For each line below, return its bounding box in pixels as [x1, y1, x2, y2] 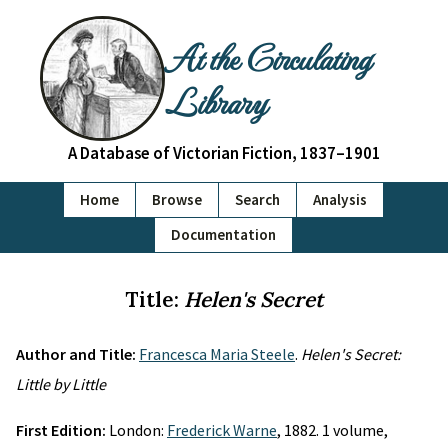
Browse [152, 190, 202, 209]
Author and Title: [16, 344, 139, 364]
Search [235, 190, 280, 209]
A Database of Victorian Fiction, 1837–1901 [67, 142, 381, 164]
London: [109, 420, 167, 440]
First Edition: [16, 420, 109, 440]
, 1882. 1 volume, [277, 420, 388, 440]
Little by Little [16, 374, 106, 394]
